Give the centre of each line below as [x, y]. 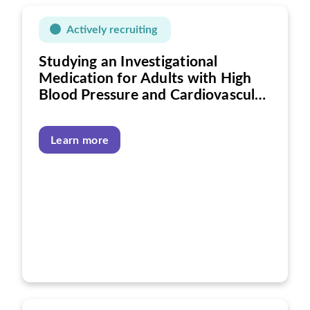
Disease [64, 112]
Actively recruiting [112, 30]
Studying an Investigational [128, 62]
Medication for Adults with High [145, 79]
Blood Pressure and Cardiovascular [154, 95]
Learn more [80, 140]
